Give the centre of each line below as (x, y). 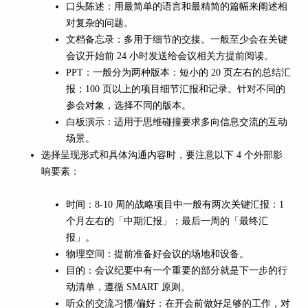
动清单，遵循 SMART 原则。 (128, 287)
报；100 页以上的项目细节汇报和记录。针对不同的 (176, 89)
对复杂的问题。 (100, 23)
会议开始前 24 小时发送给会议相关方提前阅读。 (170, 56)
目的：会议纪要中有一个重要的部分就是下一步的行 (177, 271)
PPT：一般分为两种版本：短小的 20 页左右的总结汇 (178, 73)
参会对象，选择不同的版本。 (129, 106)
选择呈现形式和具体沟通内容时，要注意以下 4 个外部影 (162, 155)
